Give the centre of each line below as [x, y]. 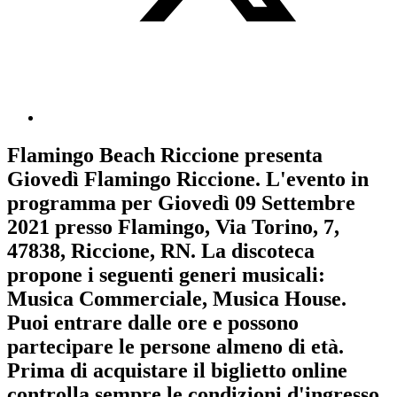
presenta [281, 156]
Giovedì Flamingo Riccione [131, 179]
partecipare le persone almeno [148, 347]
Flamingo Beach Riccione [123, 156]
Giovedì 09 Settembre [257, 203]
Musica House [277, 299]
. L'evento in [312, 179]
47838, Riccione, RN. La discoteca [161, 251]
